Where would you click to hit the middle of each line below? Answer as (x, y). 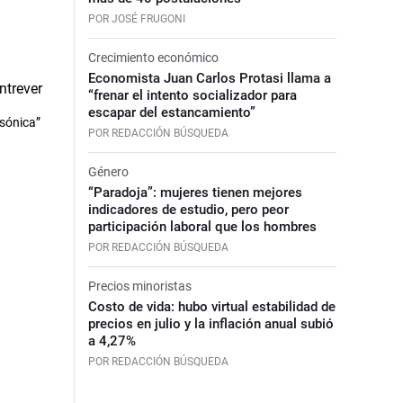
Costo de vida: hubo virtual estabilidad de (211, 306)
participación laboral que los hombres (202, 226)
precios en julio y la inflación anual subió (210, 323)
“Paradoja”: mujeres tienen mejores (195, 192)
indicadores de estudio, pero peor (188, 209)
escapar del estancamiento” (171, 112)
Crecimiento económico (153, 57)
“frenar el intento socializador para (192, 95)
